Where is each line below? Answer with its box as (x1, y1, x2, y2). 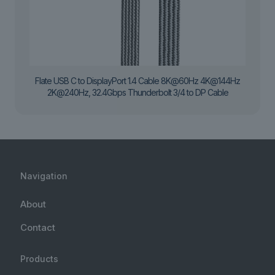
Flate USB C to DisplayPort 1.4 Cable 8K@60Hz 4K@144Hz (35, 76, 240, 87)
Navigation (20, 171, 68, 182)
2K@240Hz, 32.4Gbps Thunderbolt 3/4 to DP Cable (47, 87, 228, 98)
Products (20, 254, 58, 265)
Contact (20, 222, 55, 234)
